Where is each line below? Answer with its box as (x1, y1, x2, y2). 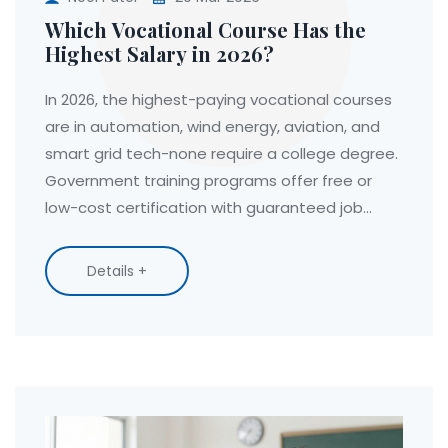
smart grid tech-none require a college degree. (45, 142, 398, 164)
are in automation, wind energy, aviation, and (45, 115, 380, 137)
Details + (87, 260, 147, 281)
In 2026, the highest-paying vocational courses (45, 88, 392, 110)
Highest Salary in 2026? (45, 39, 274, 67)
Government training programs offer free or (45, 169, 372, 191)
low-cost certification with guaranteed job (45, 196, 363, 218)
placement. (45, 223, 131, 245)
